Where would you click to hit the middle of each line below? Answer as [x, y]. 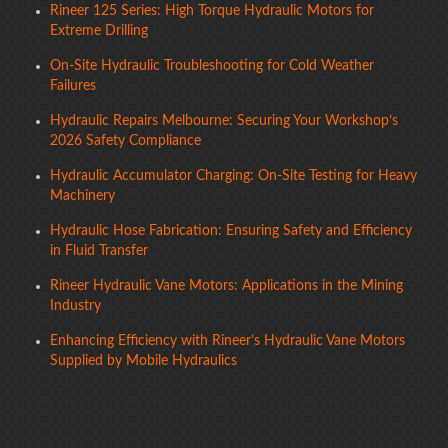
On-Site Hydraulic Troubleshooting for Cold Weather [212, 66]
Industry [75, 306]
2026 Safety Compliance [125, 141]
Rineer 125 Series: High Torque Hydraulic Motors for [212, 11]
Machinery [82, 196]
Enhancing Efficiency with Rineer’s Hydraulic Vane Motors [227, 341]
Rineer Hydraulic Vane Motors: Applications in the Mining [226, 286]
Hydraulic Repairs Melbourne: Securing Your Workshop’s [224, 121]
